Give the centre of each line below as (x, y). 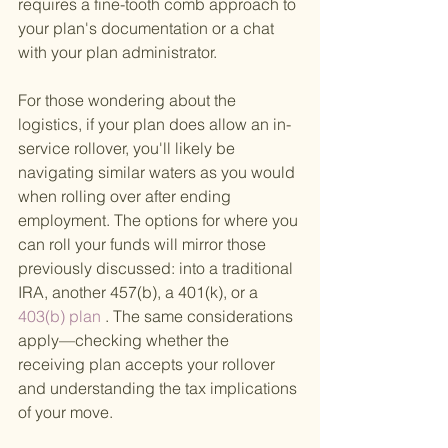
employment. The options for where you (160, 220)
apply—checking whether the (125, 340)
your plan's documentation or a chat (148, 28)
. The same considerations (199, 316)
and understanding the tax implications (159, 388)
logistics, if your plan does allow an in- (154, 124)
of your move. (65, 412)
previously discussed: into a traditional (157, 268)
